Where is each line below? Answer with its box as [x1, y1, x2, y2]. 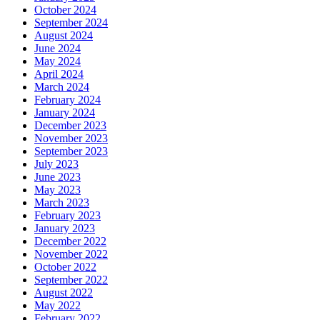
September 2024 [34, 16, 108, 29]
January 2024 [34, 106, 95, 119]
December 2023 [34, 119, 106, 132]
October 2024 [34, 4, 96, 16]
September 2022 [34, 274, 108, 286]
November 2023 [34, 132, 108, 145]
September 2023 [34, 145, 108, 158]
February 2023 [34, 209, 101, 222]
